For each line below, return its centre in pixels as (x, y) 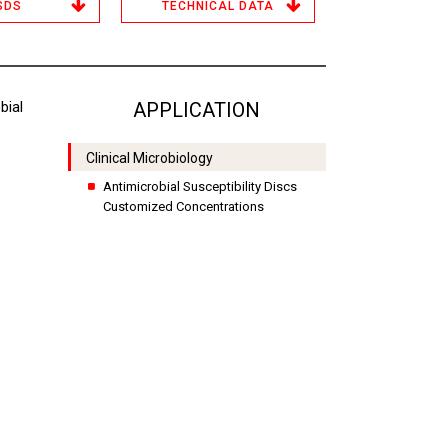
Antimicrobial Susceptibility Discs (199, 186)
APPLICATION (197, 110)
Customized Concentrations (183, 206)
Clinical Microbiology (149, 158)
